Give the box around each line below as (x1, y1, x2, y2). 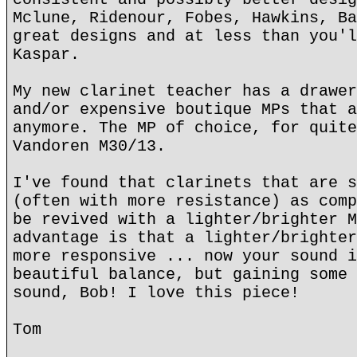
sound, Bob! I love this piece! (13, 284, 300, 302)
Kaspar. (13, 45, 80, 64)
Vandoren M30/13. (13, 137, 166, 155)
